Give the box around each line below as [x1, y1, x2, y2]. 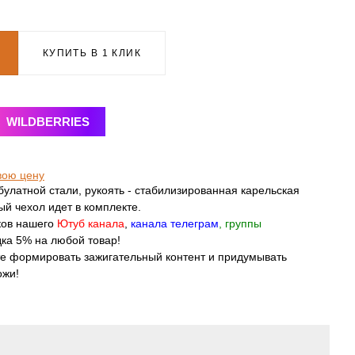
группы [225, 217, 261, 230]
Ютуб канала [54, 217, 124, 230]
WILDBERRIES [6, 115, 90, 128]
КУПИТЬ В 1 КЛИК [42, 48, 142, 59]
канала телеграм [131, 217, 219, 230]
